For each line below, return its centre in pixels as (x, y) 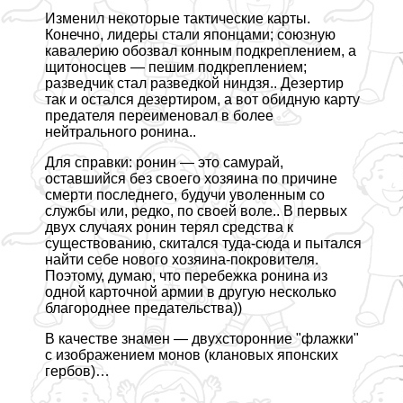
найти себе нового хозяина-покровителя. (182, 260)
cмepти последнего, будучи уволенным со (185, 195)
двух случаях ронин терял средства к (169, 228)
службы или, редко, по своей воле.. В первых (196, 211)
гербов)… (77, 372)
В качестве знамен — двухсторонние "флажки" (202, 339)
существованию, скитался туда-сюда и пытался (203, 244)
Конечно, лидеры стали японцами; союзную (190, 35)
